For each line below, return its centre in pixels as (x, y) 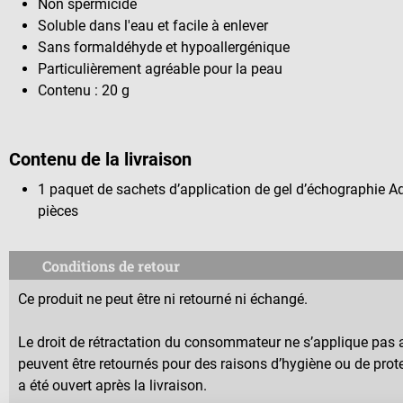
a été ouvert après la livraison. (112, 386)
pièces (58, 211)
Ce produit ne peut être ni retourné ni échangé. (163, 300)
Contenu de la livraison (100, 159)
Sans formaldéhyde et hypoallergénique (164, 47)
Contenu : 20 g (84, 90)
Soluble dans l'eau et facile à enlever (153, 25)
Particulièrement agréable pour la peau (160, 68)
